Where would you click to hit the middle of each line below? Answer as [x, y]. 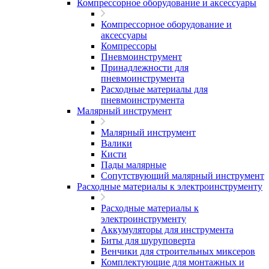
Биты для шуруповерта [148, 240]
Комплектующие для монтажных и [173, 262]
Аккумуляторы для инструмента [167, 230]
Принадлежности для [145, 68]
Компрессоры [129, 46]
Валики [116, 143]
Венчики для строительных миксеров [178, 251]
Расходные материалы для [154, 89]
